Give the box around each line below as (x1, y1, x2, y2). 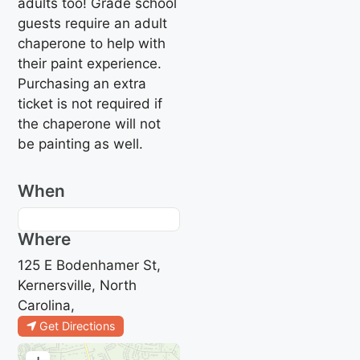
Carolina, (18, 297, 76, 313)
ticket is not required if (18, 95, 163, 112)
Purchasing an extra (18, 75, 147, 92)
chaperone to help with (18, 35, 166, 51)
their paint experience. (18, 55, 162, 72)
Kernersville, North (18, 276, 137, 293)
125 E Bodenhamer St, (18, 256, 162, 273)
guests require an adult (18, 14, 168, 31)
